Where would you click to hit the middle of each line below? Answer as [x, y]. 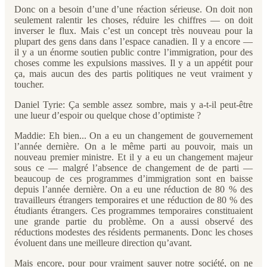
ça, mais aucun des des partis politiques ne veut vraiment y [133, 74]
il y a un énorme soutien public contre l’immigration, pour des [133, 52]
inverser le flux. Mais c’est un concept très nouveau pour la [133, 31]
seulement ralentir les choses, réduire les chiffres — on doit [133, 20]
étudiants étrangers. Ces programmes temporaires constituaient [133, 211]
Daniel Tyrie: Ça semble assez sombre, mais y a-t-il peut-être [133, 105]
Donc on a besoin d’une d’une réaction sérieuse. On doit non [133, 9]
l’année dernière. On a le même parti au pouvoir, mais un [133, 146]
